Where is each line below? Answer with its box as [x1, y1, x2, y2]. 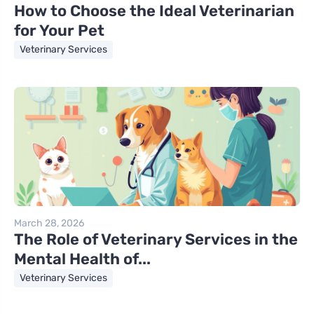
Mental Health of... [14, 250, 151, 269]
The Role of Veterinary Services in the [14, 230, 298, 250]
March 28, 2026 [14, 217, 84, 230]
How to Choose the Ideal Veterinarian [14, 1, 294, 21]
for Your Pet [14, 21, 104, 41]
